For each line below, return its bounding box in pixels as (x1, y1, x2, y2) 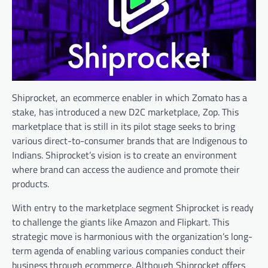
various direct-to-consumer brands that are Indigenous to (12, 133, 247, 148)
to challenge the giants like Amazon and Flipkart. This (12, 214, 229, 229)
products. (12, 176, 49, 191)
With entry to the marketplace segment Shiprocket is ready (12, 200, 254, 215)
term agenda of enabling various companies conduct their (12, 243, 245, 258)
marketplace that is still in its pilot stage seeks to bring (12, 118, 235, 133)
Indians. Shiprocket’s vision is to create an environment (12, 147, 237, 162)
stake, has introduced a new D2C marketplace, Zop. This (12, 104, 239, 119)
